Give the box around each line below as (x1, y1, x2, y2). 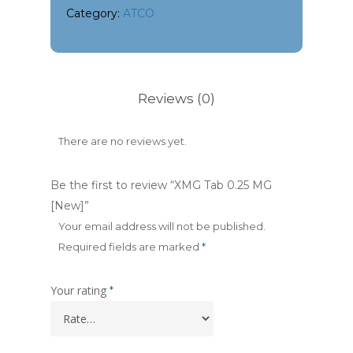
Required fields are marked (58, 240, 202, 253)
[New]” (50, 199, 89, 213)
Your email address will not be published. (58, 220, 266, 232)
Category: (66, 6, 123, 20)
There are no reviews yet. (58, 135, 187, 147)
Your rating (50, 283, 110, 298)
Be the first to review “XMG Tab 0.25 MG (50, 178, 272, 192)
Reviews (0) (138, 91, 215, 106)
